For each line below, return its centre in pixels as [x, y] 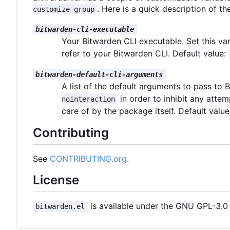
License [56, 180]
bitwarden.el [60, 206]
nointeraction [88, 99]
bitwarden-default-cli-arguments [99, 74]
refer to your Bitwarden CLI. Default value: [145, 53]
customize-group [64, 9]
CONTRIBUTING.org [88, 158]
